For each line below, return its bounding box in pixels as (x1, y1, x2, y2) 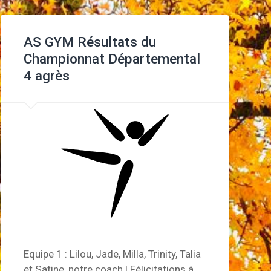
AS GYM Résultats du (23, 34, 156, 50)
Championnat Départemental (23, 51, 200, 67)
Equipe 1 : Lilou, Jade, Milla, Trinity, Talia (23, 247, 201, 260)
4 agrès (23, 68, 70, 84)
